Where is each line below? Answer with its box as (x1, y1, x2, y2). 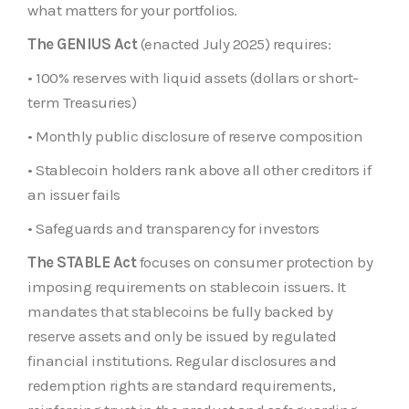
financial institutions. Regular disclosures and (27, 351, 337, 370)
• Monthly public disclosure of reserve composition (27, 126, 362, 145)
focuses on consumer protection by (136, 252, 372, 271)
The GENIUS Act (27, 34, 137, 53)
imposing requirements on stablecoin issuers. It (27, 277, 346, 296)
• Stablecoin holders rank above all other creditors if (27, 160, 371, 179)
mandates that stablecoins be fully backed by (27, 301, 332, 320)
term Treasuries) (27, 92, 136, 111)
